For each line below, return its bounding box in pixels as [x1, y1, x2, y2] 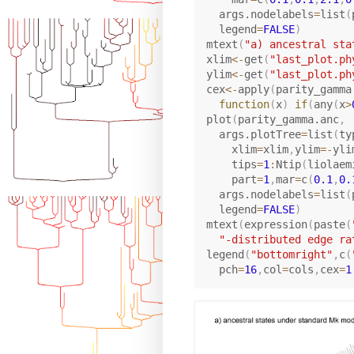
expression [243, 217, 307, 231]
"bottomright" [250, 247, 333, 261]
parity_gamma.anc [237, 112, 339, 126]
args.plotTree [205, 127, 301, 141]
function [218, 97, 269, 111]
